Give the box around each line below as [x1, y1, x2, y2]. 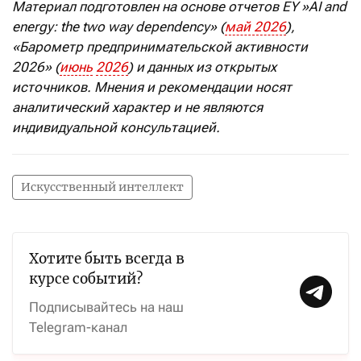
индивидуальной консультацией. [12, 118, 220, 135]
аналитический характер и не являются [12, 98, 263, 115]
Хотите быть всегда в [29, 249, 185, 268]
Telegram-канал [29, 318, 127, 335]
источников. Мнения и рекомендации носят [12, 78, 292, 95]
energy [12, 18, 53, 35]
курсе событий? [29, 269, 143, 288]
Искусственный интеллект [21, 179, 184, 194]
